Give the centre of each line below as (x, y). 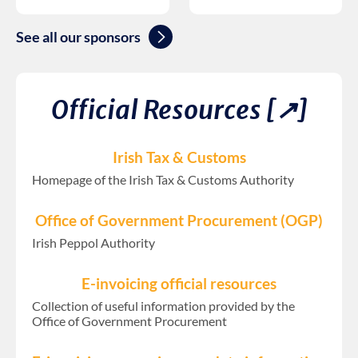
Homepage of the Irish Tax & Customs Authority (163, 180)
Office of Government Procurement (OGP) (179, 221)
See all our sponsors (78, 38)
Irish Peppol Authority (93, 243)
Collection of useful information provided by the (163, 306)
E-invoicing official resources (179, 284)
